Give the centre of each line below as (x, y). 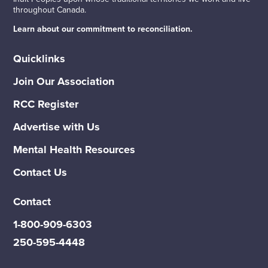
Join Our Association (64, 81)
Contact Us (40, 172)
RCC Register (46, 104)
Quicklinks (39, 58)
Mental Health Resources (74, 149)
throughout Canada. (50, 10)
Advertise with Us (57, 127)
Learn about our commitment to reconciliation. (103, 29)
